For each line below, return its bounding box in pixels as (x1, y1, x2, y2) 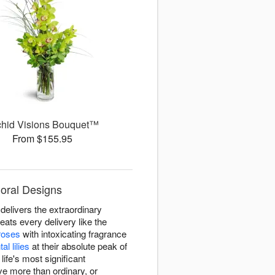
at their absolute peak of (29, 239, 127, 253)
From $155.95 (12, 131, 73, 146)
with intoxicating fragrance (20, 227, 126, 241)
